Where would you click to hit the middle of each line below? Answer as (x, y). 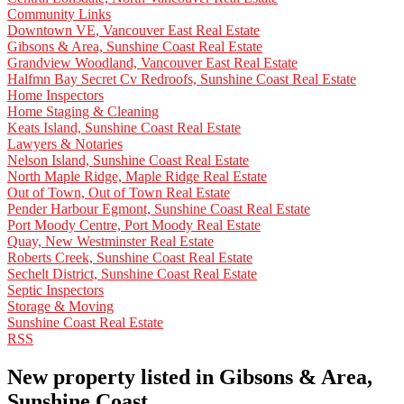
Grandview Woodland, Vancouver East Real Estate (152, 63)
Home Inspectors (55, 96)
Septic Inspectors (55, 290)
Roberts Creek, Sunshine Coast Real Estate (130, 258)
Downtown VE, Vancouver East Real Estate (133, 31)
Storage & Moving (60, 307)
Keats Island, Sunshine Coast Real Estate (124, 128)
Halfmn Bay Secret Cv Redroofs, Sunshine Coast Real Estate (182, 79)
